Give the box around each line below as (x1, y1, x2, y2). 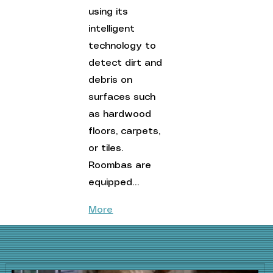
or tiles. (88, 143, 127, 153)
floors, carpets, (88, 126, 164, 136)
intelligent (88, 24, 138, 34)
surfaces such (88, 92, 159, 102)
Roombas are (88, 160, 155, 170)
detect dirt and (88, 58, 166, 68)
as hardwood (88, 109, 155, 119)
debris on (88, 75, 136, 85)
